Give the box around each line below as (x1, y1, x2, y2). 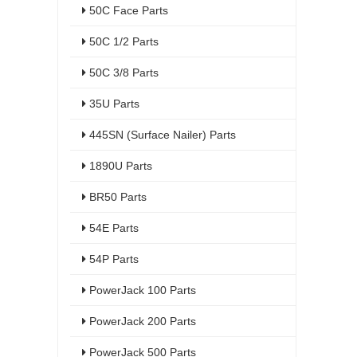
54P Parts (86, 253, 139, 265)
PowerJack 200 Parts (86, 315, 196, 328)
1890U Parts (86, 159, 152, 172)
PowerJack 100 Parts (86, 284, 196, 296)
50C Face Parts (86, 4, 168, 17)
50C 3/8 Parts (86, 66, 159, 79)
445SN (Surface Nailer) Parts (86, 128, 236, 141)
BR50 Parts (86, 190, 147, 203)
